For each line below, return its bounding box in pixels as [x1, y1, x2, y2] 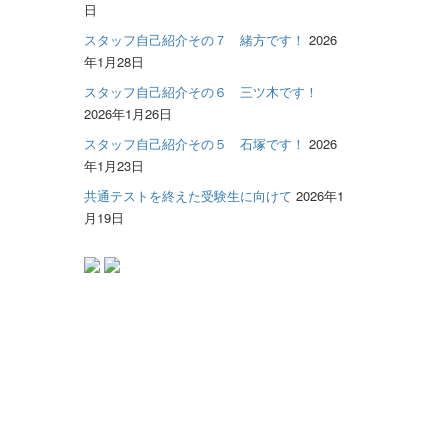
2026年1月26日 [83, 103, 172, 123]
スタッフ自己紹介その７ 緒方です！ [83, 29, 305, 49]
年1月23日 [83, 155, 144, 175]
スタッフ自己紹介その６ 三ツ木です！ [83, 81, 318, 101]
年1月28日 [83, 51, 144, 71]
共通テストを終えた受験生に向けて [83, 185, 292, 205]
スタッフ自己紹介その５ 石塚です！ [83, 133, 305, 153]
